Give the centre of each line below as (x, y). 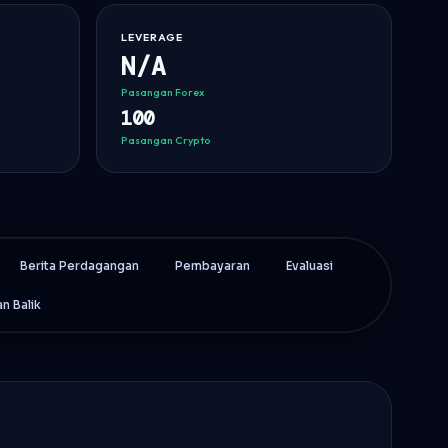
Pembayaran (212, 265)
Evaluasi (309, 265)
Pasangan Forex (162, 92)
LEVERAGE (152, 37)
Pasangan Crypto (166, 140)
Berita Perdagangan (79, 265)
